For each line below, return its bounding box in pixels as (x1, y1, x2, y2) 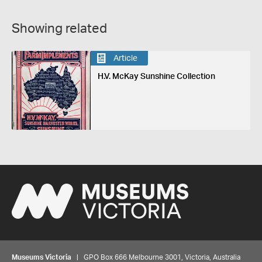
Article (113, 54, 137, 63)
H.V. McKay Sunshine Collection (97, 73, 215, 81)
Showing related (12, 22, 107, 36)
